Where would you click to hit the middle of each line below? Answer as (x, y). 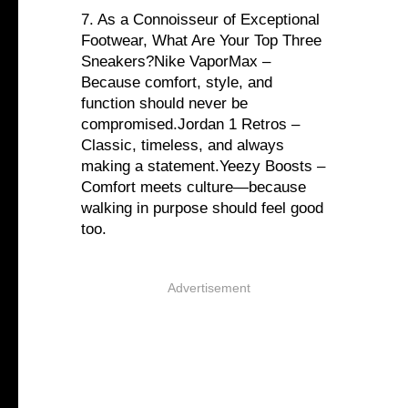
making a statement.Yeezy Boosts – (203, 167)
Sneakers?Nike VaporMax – (176, 62)
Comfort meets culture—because (194, 188)
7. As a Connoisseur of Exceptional (200, 20)
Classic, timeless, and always (183, 146)
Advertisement (209, 288)
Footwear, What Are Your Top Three (201, 41)
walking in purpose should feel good (202, 209)
